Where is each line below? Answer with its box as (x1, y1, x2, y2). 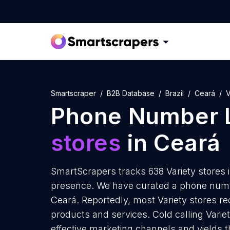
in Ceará (121, 129, 221, 157)
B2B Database (107, 89, 155, 98)
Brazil (165, 89, 184, 98)
